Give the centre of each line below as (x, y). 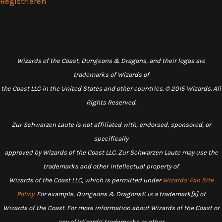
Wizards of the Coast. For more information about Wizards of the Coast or (111, 208)
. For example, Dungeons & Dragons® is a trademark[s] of (120, 194)
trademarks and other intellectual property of (111, 166)
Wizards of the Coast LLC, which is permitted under (85, 180)
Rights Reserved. (111, 102)
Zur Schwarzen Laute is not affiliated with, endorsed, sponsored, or (111, 125)
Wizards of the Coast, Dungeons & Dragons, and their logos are (111, 61)
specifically (111, 139)
